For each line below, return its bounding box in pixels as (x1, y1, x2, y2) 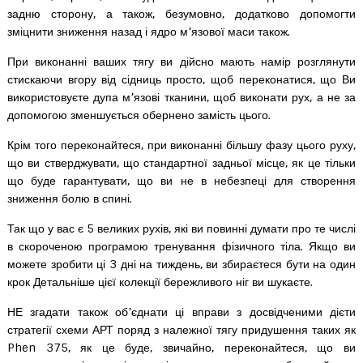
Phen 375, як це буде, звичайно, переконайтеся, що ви (6, 340, 357, 355)
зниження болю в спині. (6, 191, 132, 206)
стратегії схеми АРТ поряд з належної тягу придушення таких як (6, 322, 357, 337)
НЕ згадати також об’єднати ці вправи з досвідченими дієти (6, 305, 357, 319)
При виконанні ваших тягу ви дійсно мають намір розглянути (6, 54, 357, 69)
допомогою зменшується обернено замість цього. (6, 108, 271, 122)
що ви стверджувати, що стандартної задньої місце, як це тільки (6, 156, 357, 170)
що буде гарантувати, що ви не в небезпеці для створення (6, 173, 357, 188)
